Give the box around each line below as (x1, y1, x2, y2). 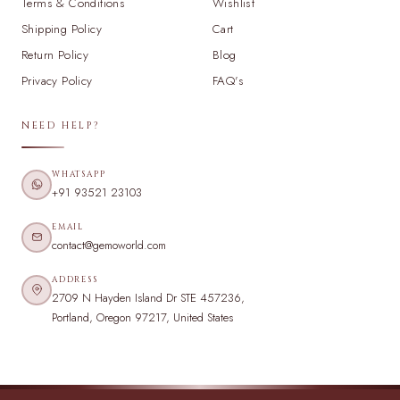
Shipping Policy (21, 20, 103, 37)
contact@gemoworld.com (52, 236, 166, 254)
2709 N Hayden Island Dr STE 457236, (52, 288, 245, 306)
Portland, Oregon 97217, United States (52, 308, 233, 326)
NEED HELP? (21, 118, 100, 132)
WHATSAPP (52, 168, 106, 179)
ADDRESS (52, 273, 98, 285)
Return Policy (21, 46, 89, 63)
